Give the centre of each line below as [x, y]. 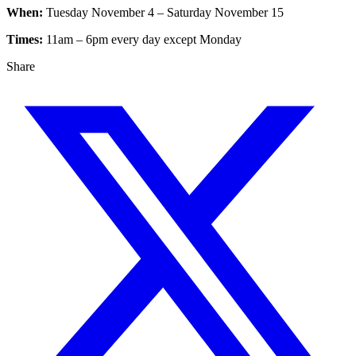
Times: [25, 40]
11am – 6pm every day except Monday [142, 40]
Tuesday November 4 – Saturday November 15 [163, 13]
